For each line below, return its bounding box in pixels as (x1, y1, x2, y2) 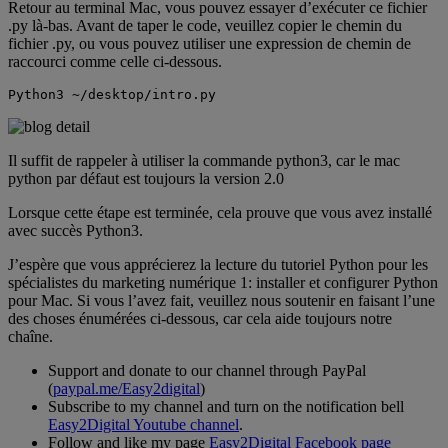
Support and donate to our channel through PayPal (48, 361, 366, 379)
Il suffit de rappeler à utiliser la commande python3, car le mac (8, 151, 400, 169)
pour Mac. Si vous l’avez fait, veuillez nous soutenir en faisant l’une (8, 291, 435, 309)
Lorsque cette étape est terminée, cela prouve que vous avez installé (8, 203, 432, 221)
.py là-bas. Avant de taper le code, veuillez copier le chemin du (8, 16, 402, 34)
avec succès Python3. (8, 221, 143, 239)
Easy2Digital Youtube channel (48, 415, 239, 433)
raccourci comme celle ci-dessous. (8, 52, 222, 70)
